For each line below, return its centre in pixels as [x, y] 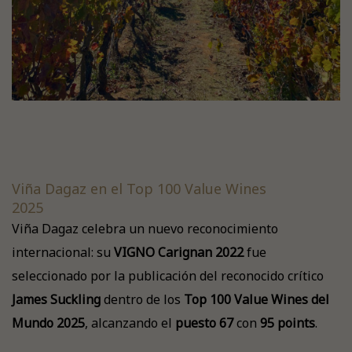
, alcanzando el [130, 323]
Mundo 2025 [48, 323]
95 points [288, 323]
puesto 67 [204, 323]
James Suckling [56, 299]
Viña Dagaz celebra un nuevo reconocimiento [145, 229]
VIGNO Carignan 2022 [179, 252]
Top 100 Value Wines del [257, 299]
